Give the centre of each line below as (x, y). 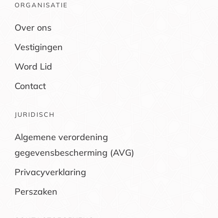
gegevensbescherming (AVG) (74, 152)
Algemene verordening (61, 137)
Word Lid (33, 66)
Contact (30, 86)
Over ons (33, 27)
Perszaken (36, 191)
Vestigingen (38, 47)
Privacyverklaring (50, 172)
